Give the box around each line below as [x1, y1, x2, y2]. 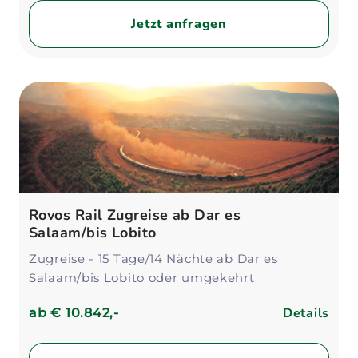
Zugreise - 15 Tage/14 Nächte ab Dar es [29, 251, 278, 266]
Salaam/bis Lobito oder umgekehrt [29, 270, 255, 285]
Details [282, 304, 329, 322]
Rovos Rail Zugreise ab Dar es [29, 205, 241, 225]
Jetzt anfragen [131, 15, 227, 33]
